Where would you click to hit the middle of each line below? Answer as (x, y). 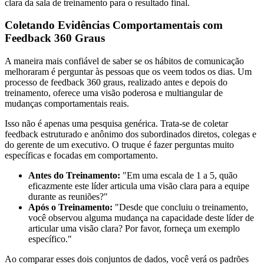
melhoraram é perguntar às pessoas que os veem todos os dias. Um (128, 71)
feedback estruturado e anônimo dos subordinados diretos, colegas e (131, 134)
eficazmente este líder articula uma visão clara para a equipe (139, 186)
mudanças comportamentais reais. (67, 103)
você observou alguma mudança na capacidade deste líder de (141, 217)
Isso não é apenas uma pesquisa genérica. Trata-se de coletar (116, 123)
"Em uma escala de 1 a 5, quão (179, 175)
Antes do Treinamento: (74, 175)
